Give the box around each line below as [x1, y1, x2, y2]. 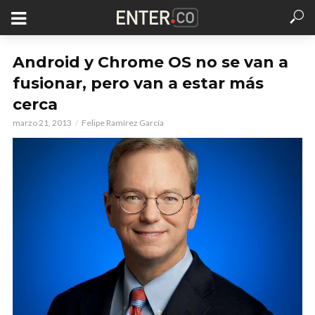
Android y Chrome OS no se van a [13, 53, 288, 72]
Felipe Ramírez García [82, 117, 164, 128]
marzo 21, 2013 [13, 117, 72, 128]
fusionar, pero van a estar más [13, 74, 264, 93]
